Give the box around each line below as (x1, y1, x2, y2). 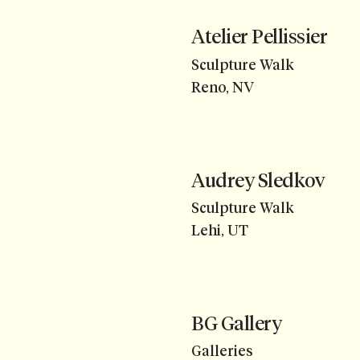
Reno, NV (191, 79, 254, 97)
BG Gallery (191, 311, 282, 335)
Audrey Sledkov (191, 168, 325, 192)
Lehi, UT (191, 222, 248, 240)
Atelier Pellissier (191, 25, 328, 49)
